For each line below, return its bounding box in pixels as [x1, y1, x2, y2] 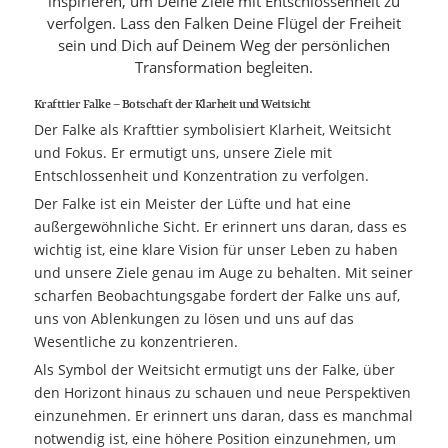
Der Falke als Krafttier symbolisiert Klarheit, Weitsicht [33, 119, 391, 139]
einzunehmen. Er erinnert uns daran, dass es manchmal [33, 405, 413, 425]
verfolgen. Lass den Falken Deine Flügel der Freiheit [46, 12, 401, 33]
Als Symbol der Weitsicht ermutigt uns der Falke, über [33, 359, 395, 379]
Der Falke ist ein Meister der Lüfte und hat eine [33, 193, 351, 213]
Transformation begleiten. [134, 56, 313, 77]
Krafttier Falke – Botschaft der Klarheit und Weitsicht [33, 97, 311, 112]
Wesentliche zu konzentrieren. [33, 331, 238, 351]
